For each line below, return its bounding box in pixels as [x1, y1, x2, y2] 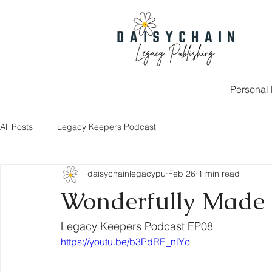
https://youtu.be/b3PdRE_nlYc [61, 235, 190, 248]
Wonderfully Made [61, 185, 265, 217]
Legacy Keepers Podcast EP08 [61, 219, 213, 233]
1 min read [198, 168, 240, 180]
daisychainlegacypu [87, 168, 166, 180]
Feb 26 [168, 168, 195, 180]
